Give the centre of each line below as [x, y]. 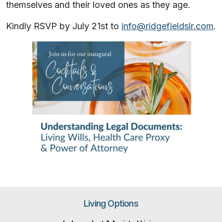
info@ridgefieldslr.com [167, 26]
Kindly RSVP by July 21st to [64, 26]
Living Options [111, 203]
